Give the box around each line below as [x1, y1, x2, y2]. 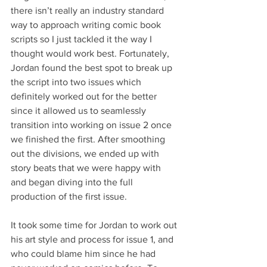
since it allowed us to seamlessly [11, 105, 148, 116]
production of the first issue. [11, 191, 129, 201]
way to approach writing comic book [11, 19, 163, 30]
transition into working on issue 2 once [11, 119, 174, 130]
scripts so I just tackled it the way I [11, 33, 154, 44]
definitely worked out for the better [11, 91, 159, 101]
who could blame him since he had [11, 248, 158, 259]
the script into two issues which [11, 76, 144, 87]
